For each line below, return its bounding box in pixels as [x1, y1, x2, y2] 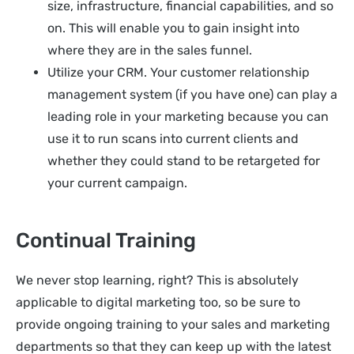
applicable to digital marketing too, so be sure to [16, 294, 300, 310]
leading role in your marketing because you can [47, 108, 329, 124]
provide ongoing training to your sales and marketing [16, 316, 330, 332]
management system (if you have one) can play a [47, 86, 337, 102]
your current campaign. [47, 175, 187, 190]
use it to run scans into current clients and [47, 130, 299, 146]
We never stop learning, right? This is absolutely [16, 272, 299, 288]
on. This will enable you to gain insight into [47, 20, 299, 36]
